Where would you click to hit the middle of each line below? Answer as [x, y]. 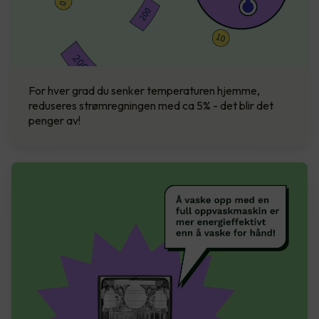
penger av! [54, 120]
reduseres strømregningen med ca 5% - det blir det [151, 105]
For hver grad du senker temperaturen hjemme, [144, 90]
